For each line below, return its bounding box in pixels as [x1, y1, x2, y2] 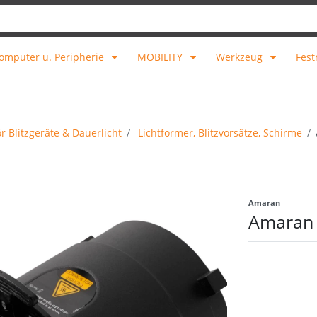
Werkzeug [216, 50, 265, 64]
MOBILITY [137, 50, 185, 64]
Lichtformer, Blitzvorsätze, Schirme [135, 125, 302, 139]
